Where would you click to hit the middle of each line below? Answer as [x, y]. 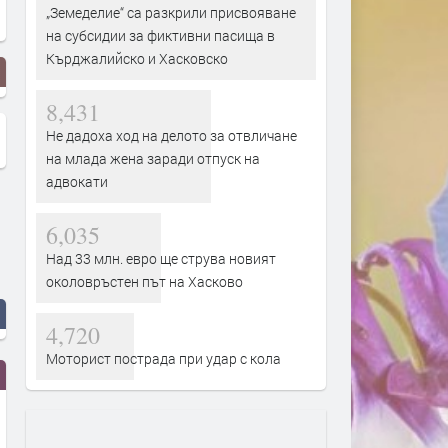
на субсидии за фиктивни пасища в [160, 35]
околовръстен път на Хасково [144, 281]
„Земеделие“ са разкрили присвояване [171, 12]
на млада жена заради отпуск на [153, 158]
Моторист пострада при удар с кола [163, 358]
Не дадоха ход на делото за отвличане [171, 135]
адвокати [77, 181]
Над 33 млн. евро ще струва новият [161, 258]
